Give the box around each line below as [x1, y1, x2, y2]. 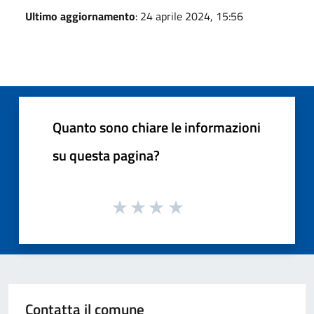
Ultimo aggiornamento [25, 7, 135, 25]
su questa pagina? [53, 144, 160, 166]
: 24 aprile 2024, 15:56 [135, 7, 243, 25]
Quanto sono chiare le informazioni [53, 116, 261, 138]
